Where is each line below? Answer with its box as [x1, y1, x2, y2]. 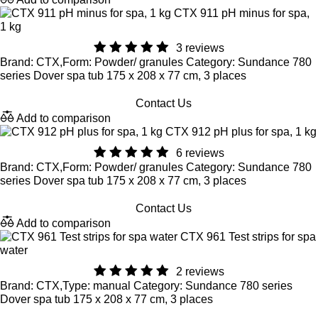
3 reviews [176, 42, 224, 54]
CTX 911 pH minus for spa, [174, 7, 309, 19]
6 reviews [176, 147, 224, 159]
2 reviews [176, 265, 224, 278]
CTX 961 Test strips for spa [180, 231, 316, 243]
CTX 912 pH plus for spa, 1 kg [165, 126, 317, 138]
